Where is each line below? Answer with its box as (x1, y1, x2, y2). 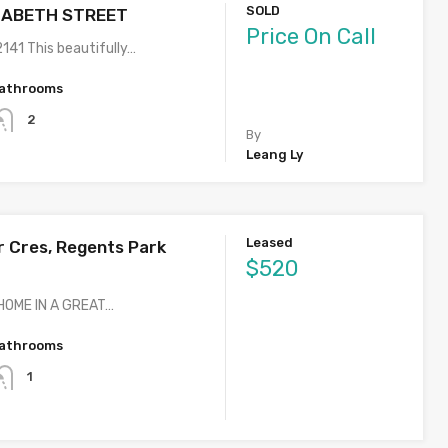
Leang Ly (246, 147, 304, 163)
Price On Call (246, 23, 377, 50)
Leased (246, 235, 294, 251)
